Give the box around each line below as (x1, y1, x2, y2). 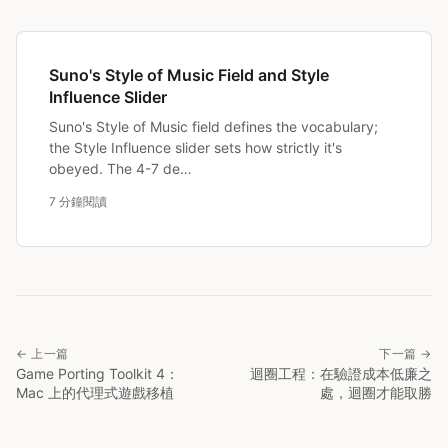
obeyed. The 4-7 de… (49, 160, 192, 178)
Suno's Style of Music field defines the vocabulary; (49, 118, 378, 136)
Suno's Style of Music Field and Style (49, 65, 329, 86)
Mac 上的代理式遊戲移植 (16, 384, 174, 402)
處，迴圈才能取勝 (320, 384, 432, 402)
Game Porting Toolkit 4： (16, 365, 179, 383)
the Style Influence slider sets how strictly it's (49, 139, 342, 157)
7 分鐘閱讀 (49, 194, 107, 210)
